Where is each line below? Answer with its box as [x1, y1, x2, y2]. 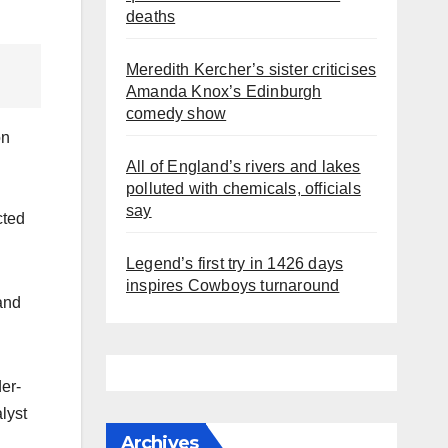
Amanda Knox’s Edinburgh [126, 82, 322, 100]
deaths [126, 7, 176, 25]
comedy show [126, 104, 227, 122]
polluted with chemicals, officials [126, 179, 361, 197]
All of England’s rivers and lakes [126, 157, 361, 175]
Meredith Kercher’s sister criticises [126, 60, 377, 78]
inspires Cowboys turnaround [126, 276, 340, 294]
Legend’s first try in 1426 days [126, 254, 344, 272]
